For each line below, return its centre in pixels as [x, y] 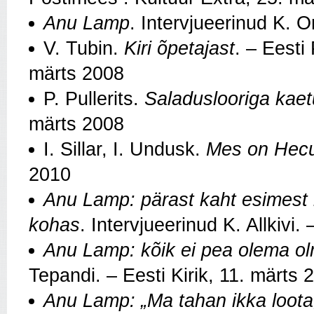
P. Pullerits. [94, 99]
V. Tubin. [84, 49]
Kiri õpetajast [179, 49]
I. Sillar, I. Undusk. [125, 150]
